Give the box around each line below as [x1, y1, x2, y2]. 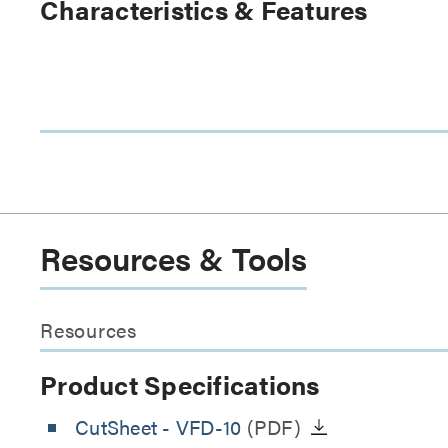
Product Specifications [40, 366, 320, 403]
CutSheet [75, 412, 163, 441]
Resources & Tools [40, 235, 308, 280]
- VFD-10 [162, 412, 242, 441]
